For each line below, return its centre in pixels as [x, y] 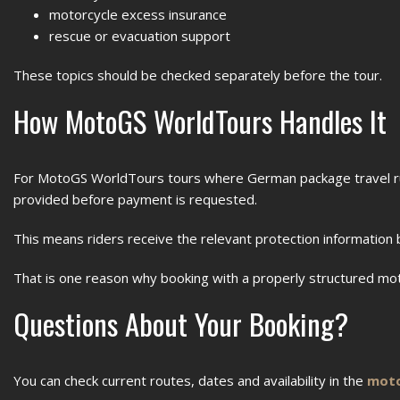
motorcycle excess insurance [138, 14]
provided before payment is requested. [135, 199]
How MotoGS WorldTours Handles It [200, 121]
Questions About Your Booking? [181, 324]
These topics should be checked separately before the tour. [198, 75]
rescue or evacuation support [140, 36]
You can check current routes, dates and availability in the [190, 380]
